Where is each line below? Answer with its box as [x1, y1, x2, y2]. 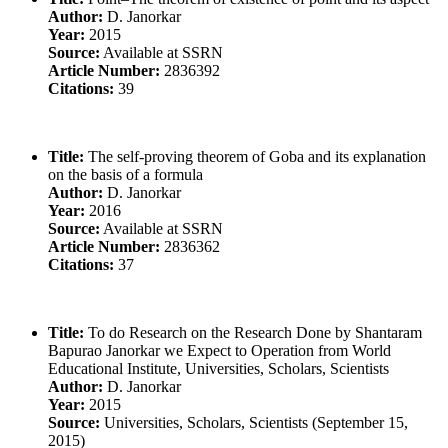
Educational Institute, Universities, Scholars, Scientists [48, 359, 389, 377]
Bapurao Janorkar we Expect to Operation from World [48, 341, 391, 359]
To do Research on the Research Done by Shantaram [84, 323, 422, 341]
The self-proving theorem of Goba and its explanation [84, 147, 426, 165]
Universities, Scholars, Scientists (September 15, [100, 413, 408, 431]
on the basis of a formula [48, 165, 203, 183]
